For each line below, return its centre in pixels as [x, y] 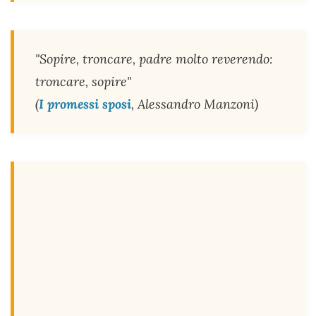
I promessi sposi [85, 104]
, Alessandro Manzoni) [195, 104]
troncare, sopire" [83, 82]
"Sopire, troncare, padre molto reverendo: [154, 59]
